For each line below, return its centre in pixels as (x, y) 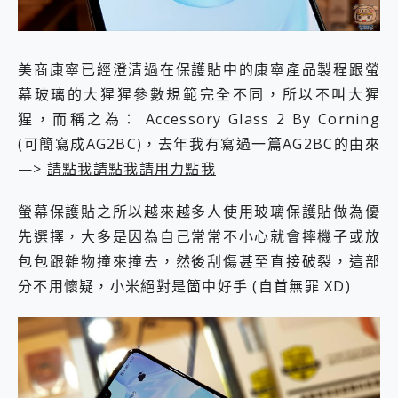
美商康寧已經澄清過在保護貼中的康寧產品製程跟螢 (199, 69)
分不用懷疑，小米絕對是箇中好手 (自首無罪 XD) (184, 287)
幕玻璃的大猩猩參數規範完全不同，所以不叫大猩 (199, 94)
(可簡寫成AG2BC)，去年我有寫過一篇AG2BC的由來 (199, 143)
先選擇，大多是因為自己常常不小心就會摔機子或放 (199, 237)
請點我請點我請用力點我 (131, 168)
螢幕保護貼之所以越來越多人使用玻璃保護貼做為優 (199, 212)
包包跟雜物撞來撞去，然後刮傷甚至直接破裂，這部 (199, 262)
